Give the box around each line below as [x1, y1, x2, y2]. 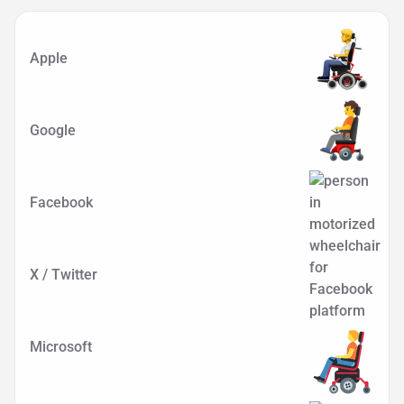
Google [30, 122, 76, 139]
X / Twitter [30, 266, 97, 283]
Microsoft [30, 338, 92, 355]
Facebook [30, 194, 93, 211]
